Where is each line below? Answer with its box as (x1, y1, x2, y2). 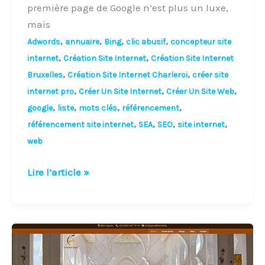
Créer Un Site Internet (78, 86, 161, 97)
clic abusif (125, 37, 166, 47)
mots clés (78, 103, 117, 114)
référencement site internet (27, 119, 134, 130)
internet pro (27, 86, 74, 97)
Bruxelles (27, 70, 63, 80)
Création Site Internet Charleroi (67, 70, 188, 80)
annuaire (64, 37, 99, 47)
